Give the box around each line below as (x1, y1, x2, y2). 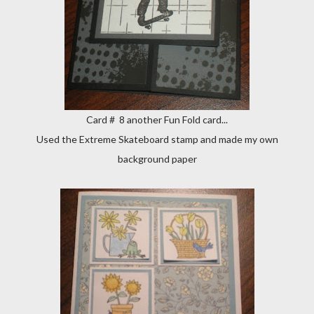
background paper (117, 153, 197, 165)
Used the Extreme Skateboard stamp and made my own (36, 133, 278, 145)
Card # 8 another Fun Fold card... (86, 114, 228, 125)
